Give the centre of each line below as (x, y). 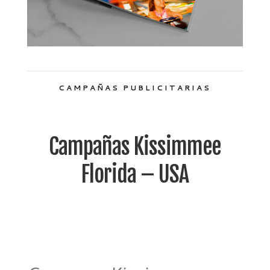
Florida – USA (135, 174)
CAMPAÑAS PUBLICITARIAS (135, 88)
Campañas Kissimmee (135, 146)
